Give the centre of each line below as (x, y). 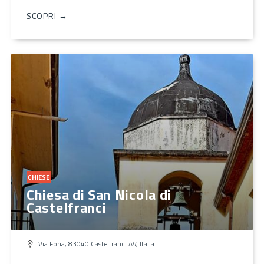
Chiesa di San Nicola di (99, 194)
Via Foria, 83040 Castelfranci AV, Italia (96, 243)
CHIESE (39, 177)
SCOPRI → (47, 15)
